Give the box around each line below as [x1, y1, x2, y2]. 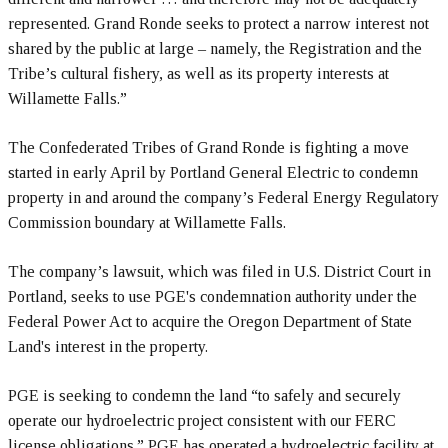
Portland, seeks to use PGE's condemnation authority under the [8, 288, 417, 306]
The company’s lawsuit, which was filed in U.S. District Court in [8, 263, 431, 281]
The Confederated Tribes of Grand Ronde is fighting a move [8, 139, 409, 157]
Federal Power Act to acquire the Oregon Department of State [8, 313, 412, 331]
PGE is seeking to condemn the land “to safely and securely [8, 387, 401, 405]
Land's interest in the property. [8, 338, 208, 356]
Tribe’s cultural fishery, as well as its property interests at [8, 65, 389, 83]
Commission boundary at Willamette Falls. [8, 214, 286, 232]
